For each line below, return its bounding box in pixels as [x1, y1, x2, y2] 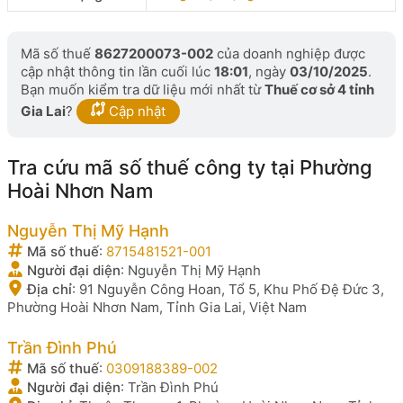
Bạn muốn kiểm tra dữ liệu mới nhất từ [21, 81, 264, 98]
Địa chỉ [23, 281, 72, 298]
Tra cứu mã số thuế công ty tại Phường [7, 156, 372, 179]
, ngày [248, 63, 290, 80]
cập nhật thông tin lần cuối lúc [21, 63, 214, 80]
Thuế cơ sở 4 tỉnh [264, 81, 374, 98]
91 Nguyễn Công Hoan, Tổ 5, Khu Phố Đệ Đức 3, [79, 281, 384, 298]
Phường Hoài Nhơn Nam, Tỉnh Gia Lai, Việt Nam [7, 299, 307, 316]
